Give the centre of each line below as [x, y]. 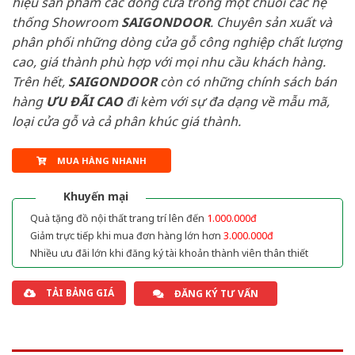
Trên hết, [40, 82]
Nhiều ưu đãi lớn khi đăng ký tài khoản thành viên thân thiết [169, 253]
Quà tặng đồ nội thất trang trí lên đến [118, 218]
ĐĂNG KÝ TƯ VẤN [216, 293]
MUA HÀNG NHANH [101, 160]
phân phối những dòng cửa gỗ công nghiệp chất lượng [177, 42]
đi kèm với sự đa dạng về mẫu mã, [228, 102]
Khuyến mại [96, 196]
